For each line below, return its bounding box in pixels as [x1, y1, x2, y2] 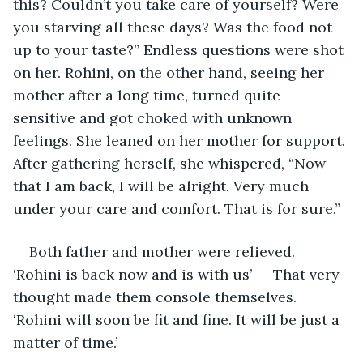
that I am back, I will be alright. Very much [13, 176, 313, 195]
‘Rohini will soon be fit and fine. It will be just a [13, 310, 344, 329]
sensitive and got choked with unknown [13, 108, 296, 127]
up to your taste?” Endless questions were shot [13, 40, 348, 59]
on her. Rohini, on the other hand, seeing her [13, 62, 328, 82]
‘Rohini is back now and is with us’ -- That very [13, 264, 344, 284]
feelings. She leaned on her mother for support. [13, 130, 349, 150]
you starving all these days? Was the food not [13, 17, 336, 36]
